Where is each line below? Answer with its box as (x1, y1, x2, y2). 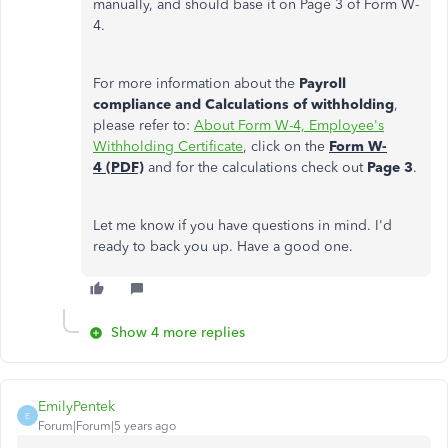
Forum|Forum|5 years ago (38, 419, 176, 433)
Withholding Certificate (93, 138, 243, 155)
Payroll (299, 75, 346, 92)
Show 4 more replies (111, 324, 245, 341)
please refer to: (93, 117, 194, 134)
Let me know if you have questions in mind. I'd (93, 217, 392, 234)
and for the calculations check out (144, 159, 363, 176)
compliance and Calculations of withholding (93, 96, 394, 113)
